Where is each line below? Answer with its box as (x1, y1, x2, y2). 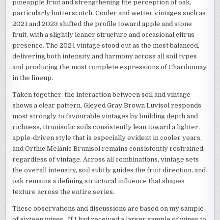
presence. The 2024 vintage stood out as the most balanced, (12, 41, 200, 49)
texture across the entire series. (12, 188, 115, 195)
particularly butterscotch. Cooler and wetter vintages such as (12, 9, 206, 17)
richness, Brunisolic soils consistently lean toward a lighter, (12, 123, 200, 131)
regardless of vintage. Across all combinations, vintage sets (12, 155, 199, 163)
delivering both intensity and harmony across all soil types (12, 52, 197, 60)
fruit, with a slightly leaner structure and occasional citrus (12, 30, 195, 38)
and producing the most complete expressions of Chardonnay (12, 63, 207, 71)
